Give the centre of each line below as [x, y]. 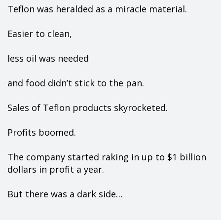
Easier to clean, [40, 33]
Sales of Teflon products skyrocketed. [88, 107]
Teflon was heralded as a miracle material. [97, 9]
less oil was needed [48, 58]
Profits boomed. [42, 132]
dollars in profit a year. [56, 169]
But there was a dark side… [65, 194]
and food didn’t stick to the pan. [76, 83]
